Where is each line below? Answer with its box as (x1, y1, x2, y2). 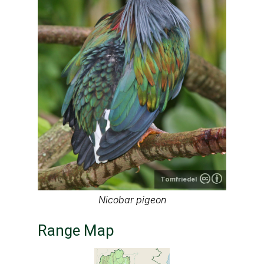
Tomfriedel (160, 175, 197, 184)
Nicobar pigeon (98, 194, 166, 206)
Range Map (38, 222, 114, 240)
